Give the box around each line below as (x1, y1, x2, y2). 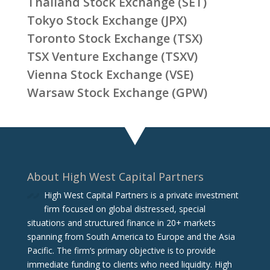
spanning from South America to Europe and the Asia (27, 230, 235, 242)
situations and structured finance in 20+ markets (27, 216, 216, 228)
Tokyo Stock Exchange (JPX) (27, 12, 187, 29)
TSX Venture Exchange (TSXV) (27, 48, 198, 65)
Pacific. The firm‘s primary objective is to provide (27, 244, 216, 256)
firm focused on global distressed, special (43, 202, 206, 215)
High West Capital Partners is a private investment (43, 189, 239, 201)
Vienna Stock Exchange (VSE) (27, 66, 193, 83)
